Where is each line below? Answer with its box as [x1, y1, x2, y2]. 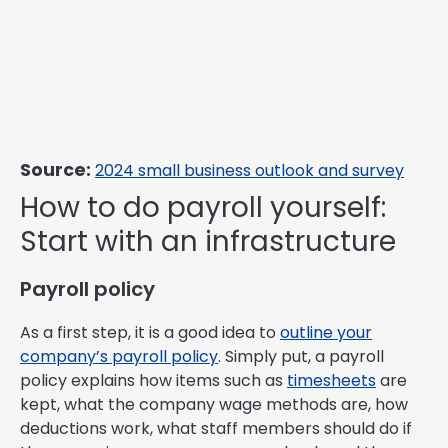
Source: [20, 158, 91, 183]
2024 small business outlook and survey [95, 159, 404, 183]
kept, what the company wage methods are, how [20, 393, 408, 417]
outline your [280, 321, 372, 345]
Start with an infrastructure [20, 222, 396, 262]
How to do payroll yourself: [20, 188, 386, 228]
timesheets [287, 369, 376, 393]
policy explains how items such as [20, 369, 287, 393]
